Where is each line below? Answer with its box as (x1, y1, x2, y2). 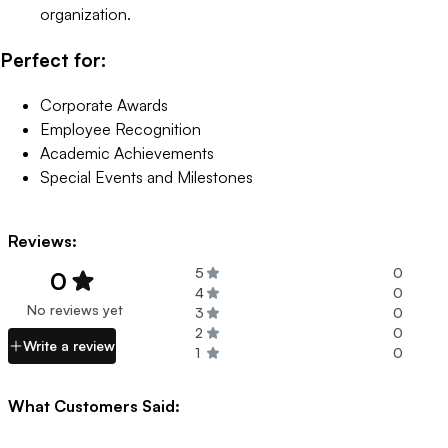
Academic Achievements (40, 142, 214, 163)
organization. (40, 4, 131, 25)
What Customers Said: (8, 395, 180, 416)
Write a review (23, 336, 115, 354)
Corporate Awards (40, 94, 168, 115)
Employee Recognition (40, 118, 201, 139)
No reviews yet (26, 300, 123, 318)
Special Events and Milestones (40, 166, 253, 187)
